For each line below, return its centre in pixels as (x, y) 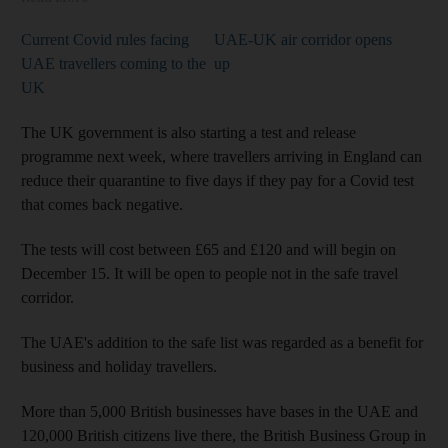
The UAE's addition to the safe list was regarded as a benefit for (222, 342)
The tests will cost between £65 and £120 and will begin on (208, 249)
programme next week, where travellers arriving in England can (221, 156)
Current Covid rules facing (105, 39)
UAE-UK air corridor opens (303, 39)
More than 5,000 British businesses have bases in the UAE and (219, 411)
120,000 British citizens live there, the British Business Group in (223, 435)
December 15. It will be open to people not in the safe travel (209, 273)
